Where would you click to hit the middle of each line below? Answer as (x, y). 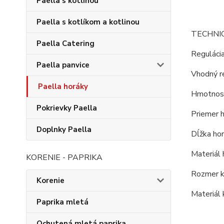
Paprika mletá (62, 202)
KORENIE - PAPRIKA (64, 157)
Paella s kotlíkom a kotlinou (88, 22)
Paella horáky (63, 86)
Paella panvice (63, 65)
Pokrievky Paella (67, 108)
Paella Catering (65, 43)
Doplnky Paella (64, 129)
